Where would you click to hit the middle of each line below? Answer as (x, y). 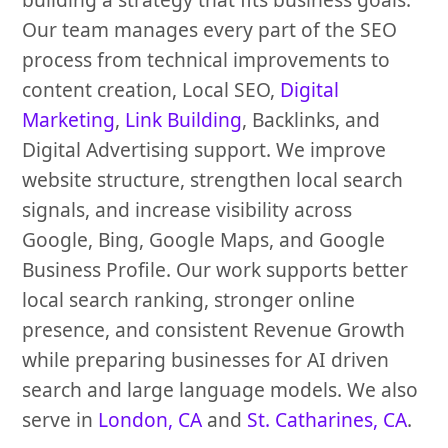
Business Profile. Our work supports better (215, 270)
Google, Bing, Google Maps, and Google (204, 240)
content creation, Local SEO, (151, 90)
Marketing (69, 120)
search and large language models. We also (220, 390)
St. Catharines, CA (327, 420)
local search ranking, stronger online (189, 300)
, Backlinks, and (311, 120)
